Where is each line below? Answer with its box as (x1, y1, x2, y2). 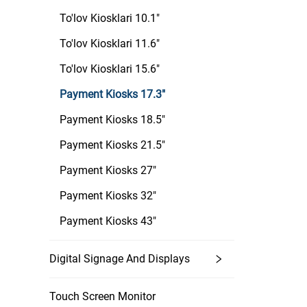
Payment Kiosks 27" (60, 164, 156, 177)
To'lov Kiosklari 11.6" (60, 37, 160, 50)
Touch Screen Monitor (49, 290, 156, 303)
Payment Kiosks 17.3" (60, 88, 165, 101)
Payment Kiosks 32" (60, 189, 156, 202)
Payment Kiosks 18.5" (60, 113, 165, 126)
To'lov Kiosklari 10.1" (60, 12, 160, 25)
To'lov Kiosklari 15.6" (60, 62, 160, 75)
